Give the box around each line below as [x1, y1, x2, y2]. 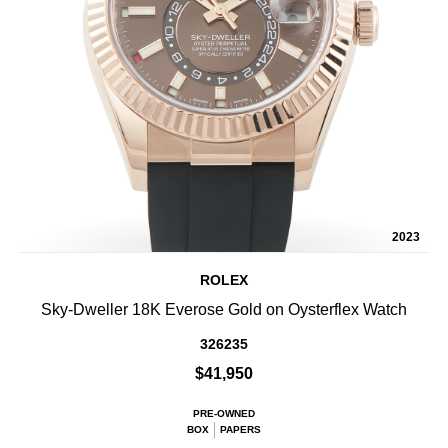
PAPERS [220, 424, 261, 436]
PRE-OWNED [193, 408, 255, 420]
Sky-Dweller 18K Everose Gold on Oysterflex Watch [41, 301, 407, 319]
